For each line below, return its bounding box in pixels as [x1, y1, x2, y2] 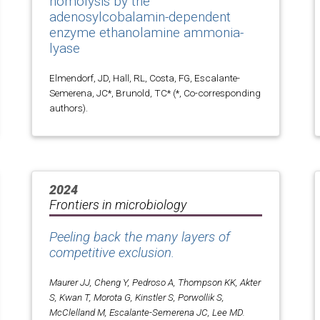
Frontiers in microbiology [49, 196, 186, 212]
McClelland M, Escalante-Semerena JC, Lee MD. [49, 306, 245, 318]
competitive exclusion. [49, 244, 174, 261]
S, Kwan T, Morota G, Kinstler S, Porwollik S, [49, 291, 224, 303]
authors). [49, 101, 88, 114]
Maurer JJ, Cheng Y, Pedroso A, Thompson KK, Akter [49, 276, 261, 288]
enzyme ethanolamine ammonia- [49, 24, 244, 41]
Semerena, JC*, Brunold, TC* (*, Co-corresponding [49, 86, 261, 99]
